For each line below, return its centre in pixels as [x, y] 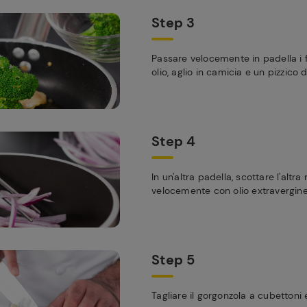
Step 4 [174, 141]
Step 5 [173, 260]
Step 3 [173, 23]
